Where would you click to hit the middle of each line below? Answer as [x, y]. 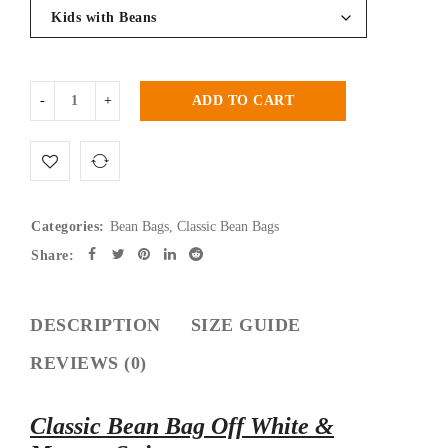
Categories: [68, 226]
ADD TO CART [243, 100]
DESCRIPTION [95, 324]
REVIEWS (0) [88, 362]
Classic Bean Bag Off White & [182, 425]
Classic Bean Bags [227, 226]
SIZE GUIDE [245, 324]
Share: [52, 255]
